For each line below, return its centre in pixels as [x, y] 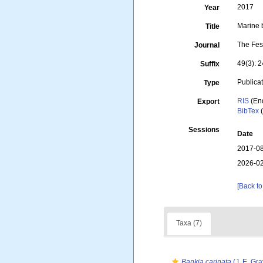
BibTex [248, 111]
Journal [207, 45]
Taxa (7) [189, 223]
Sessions [204, 130]
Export [209, 102]
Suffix [210, 64]
